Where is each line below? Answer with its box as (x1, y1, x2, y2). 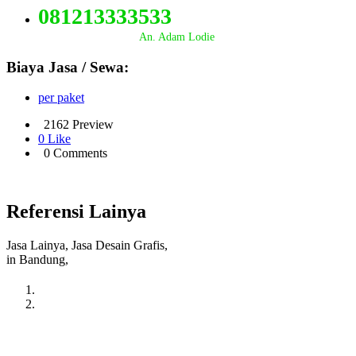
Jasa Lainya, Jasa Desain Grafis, (6, 238, 168, 253)
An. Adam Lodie (38, 30, 215, 43)
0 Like (38, 132, 71, 146)
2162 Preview (44, 118, 114, 132)
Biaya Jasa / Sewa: (6, 58, 129, 75)
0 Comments (44, 146, 107, 161)
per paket (38, 91, 84, 105)
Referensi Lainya (6, 201, 146, 222)
